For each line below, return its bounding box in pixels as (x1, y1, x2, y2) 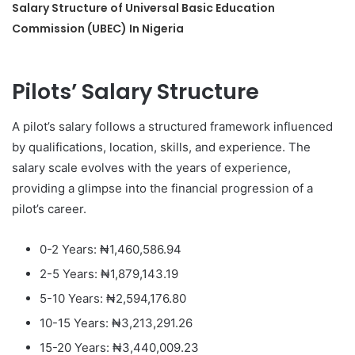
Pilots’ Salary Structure (12, 76, 259, 106)
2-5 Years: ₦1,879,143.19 (40, 266, 178, 281)
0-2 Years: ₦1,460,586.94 (40, 242, 181, 257)
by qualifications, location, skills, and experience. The (12, 139, 311, 155)
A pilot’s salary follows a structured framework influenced (12, 119, 333, 134)
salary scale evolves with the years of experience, (12, 160, 291, 175)
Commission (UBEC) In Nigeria (12, 20, 185, 36)
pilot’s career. (12, 201, 86, 216)
